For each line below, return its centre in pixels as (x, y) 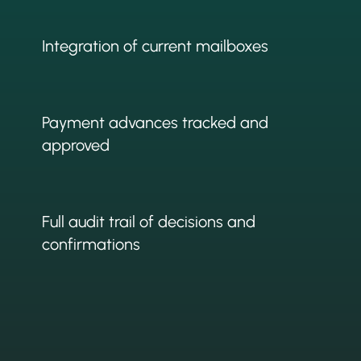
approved (76, 145)
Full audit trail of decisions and (149, 222)
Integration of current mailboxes (156, 46)
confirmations (91, 245)
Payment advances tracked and (156, 123)
